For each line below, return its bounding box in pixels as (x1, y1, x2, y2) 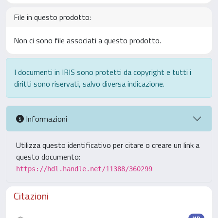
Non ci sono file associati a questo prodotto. (14, 35, 161, 46)
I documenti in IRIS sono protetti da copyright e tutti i (14, 66, 191, 78)
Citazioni (14, 188, 49, 203)
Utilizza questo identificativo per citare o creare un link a (16, 139, 200, 151)
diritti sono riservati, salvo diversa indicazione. (14, 78, 164, 90)
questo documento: (16, 151, 80, 163)
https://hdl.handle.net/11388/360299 (16, 165, 152, 173)
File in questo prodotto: (14, 11, 91, 23)
